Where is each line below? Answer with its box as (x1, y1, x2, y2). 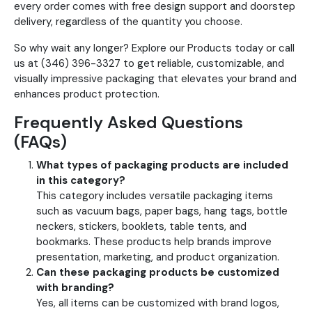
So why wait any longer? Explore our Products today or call (14, 41, 295, 56)
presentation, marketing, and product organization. (36, 250, 279, 265)
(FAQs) (14, 131, 67, 153)
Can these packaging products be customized (36, 265, 279, 280)
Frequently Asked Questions (14, 111, 243, 134)
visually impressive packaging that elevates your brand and (14, 72, 297, 86)
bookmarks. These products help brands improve (36, 235, 272, 249)
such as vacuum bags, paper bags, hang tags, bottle (36, 204, 288, 219)
